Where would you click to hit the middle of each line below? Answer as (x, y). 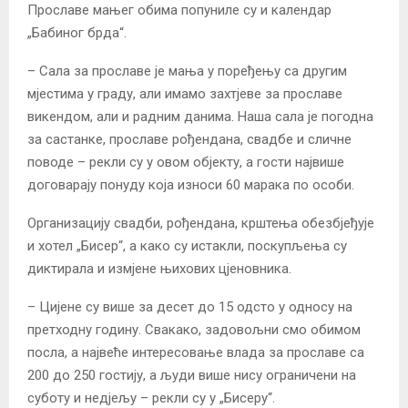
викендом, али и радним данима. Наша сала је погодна (200, 116)
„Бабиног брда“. (77, 32)
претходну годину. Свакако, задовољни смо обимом (194, 329)
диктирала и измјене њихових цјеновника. (159, 268)
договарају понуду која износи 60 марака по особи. (191, 184)
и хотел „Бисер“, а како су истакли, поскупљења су (187, 245)
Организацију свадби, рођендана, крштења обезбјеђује (201, 223)
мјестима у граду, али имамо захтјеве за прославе (185, 93)
